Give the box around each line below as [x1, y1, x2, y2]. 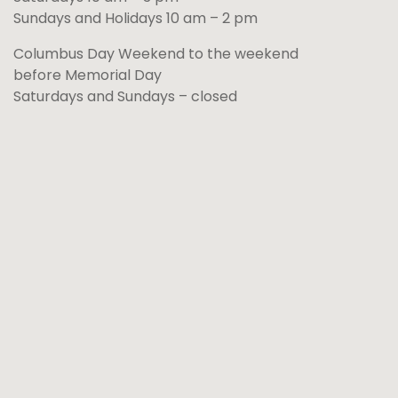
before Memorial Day [13, 65, 162, 85]
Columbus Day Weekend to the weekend [13, 44, 298, 64]
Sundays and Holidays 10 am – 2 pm [13, 8, 258, 28]
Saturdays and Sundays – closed [13, 86, 237, 107]
